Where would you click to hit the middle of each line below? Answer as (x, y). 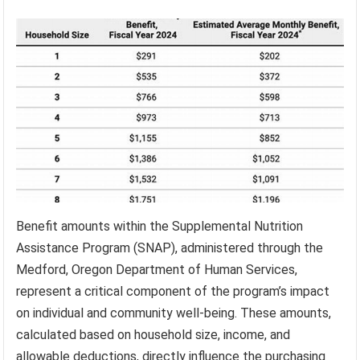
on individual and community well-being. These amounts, (174, 313)
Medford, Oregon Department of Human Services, (157, 269)
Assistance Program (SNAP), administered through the (170, 247)
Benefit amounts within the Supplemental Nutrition (160, 226)
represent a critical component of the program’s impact (173, 291)
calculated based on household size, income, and (153, 334)
